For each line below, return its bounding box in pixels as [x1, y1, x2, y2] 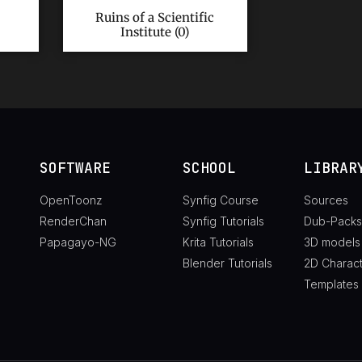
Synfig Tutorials [182, 213, 264, 228]
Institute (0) [120, 23, 190, 40]
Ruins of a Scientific [95, 9, 215, 25]
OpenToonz [39, 192, 103, 207]
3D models [303, 234, 360, 249]
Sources [303, 192, 348, 207]
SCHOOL [182, 158, 236, 177]
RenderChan [39, 213, 107, 228]
